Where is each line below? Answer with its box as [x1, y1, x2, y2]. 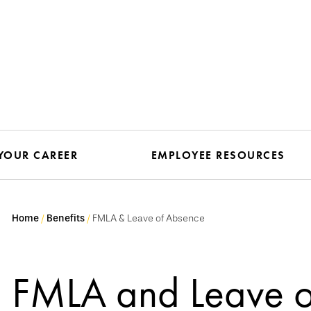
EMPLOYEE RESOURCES [151, 148, 285, 162]
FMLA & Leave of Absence [92, 212, 207, 224]
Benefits [47, 212, 85, 224]
